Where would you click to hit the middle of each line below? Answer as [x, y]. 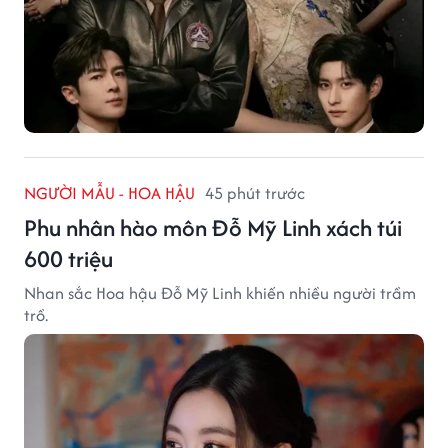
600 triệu [68, 258]
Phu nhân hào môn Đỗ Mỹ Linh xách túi [213, 227]
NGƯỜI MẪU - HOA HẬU [109, 192]
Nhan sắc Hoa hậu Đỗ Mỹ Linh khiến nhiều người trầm [220, 292]
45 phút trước [255, 192]
